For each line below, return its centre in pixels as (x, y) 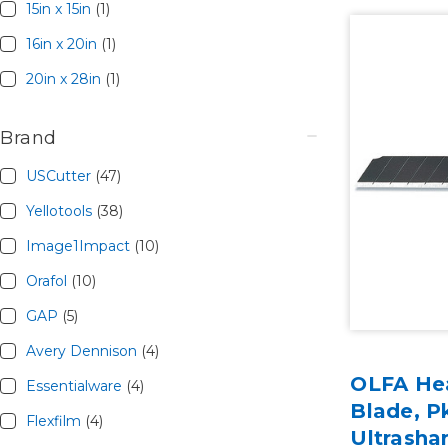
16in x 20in (63, 44)
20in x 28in (65, 79)
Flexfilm (55, 420)
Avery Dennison (83, 350)
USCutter (60, 176)
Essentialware (75, 385)
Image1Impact (79, 246)
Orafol (48, 281)
